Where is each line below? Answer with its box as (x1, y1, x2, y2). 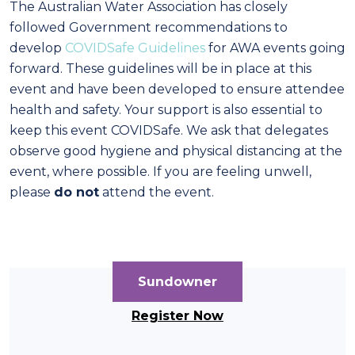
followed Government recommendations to (10, 20, 288, 36)
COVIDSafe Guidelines (65, 40, 205, 56)
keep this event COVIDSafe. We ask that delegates (10, 123, 328, 139)
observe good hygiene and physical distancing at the (10, 143, 342, 159)
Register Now (132, 308, 223, 324)
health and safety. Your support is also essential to (10, 102, 323, 118)
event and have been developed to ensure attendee (10, 82, 345, 97)
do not (54, 185, 99, 200)
